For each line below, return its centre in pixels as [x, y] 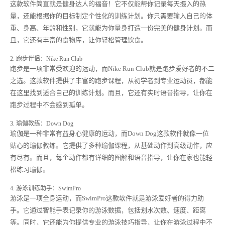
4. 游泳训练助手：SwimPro [45, 188]
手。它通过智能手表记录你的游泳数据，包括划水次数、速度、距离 [108, 210]
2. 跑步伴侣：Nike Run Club [46, 59]
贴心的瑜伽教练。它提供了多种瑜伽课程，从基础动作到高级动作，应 [111, 145]
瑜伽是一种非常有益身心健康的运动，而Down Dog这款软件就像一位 [109, 133]
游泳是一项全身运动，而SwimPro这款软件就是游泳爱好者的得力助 [107, 198]
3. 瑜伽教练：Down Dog [42, 124]
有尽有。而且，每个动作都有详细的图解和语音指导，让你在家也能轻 [111, 157]
